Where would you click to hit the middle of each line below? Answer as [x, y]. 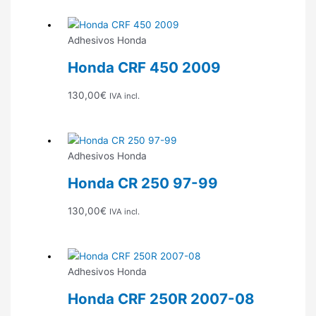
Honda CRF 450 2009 [145, 68]
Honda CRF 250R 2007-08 [162, 299]
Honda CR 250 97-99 [143, 183]
